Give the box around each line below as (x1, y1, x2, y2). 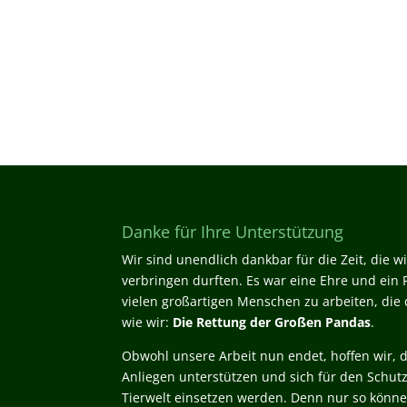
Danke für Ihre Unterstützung (122, 221, 344, 243)
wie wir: (122, 313, 174, 332)
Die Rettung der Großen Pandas (173, 313, 372, 332)
